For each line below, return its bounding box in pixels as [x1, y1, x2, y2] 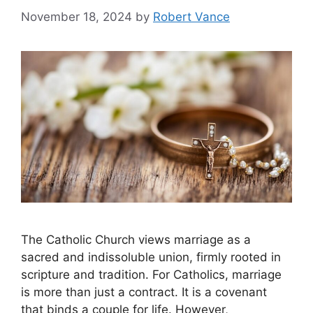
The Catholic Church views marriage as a [21, 232, 251, 247]
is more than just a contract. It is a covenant [21, 284, 267, 299]
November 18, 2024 [21, 9, 132, 24]
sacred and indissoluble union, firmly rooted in [21, 249, 281, 264]
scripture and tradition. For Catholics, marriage [21, 267, 282, 282]
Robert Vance [153, 9, 230, 24]
